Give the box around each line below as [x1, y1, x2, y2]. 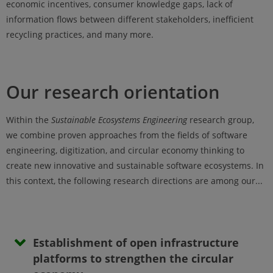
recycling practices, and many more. [6, 29, 154, 41]
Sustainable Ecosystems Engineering [51, 114, 187, 126]
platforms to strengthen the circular [33, 251, 233, 266]
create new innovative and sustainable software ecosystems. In [6, 160, 264, 172]
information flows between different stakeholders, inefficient [6, 13, 253, 26]
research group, [187, 114, 254, 126]
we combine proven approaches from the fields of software [6, 129, 247, 141]
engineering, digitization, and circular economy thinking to [6, 144, 244, 157]
